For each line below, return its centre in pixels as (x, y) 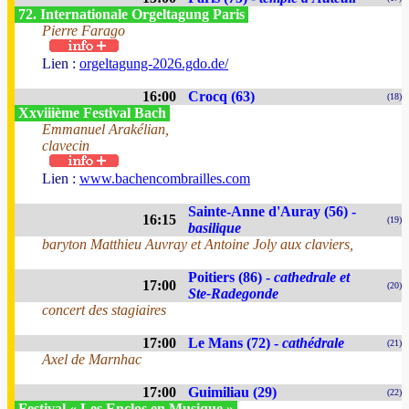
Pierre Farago (84, 31)
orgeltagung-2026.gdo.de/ (154, 63)
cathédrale (313, 343)
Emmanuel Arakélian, (105, 129)
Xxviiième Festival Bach (92, 113)
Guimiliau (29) (232, 392)
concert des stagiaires (104, 310)
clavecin (66, 146)
